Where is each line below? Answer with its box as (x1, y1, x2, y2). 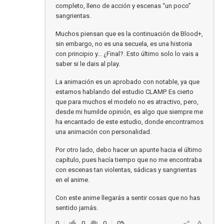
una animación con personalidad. (55, 128, 151, 135)
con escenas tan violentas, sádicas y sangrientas (55, 166, 196, 173)
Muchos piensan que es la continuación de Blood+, (55, 30, 203, 37)
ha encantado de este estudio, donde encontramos (55, 118, 203, 125)
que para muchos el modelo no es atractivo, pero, (55, 98, 198, 105)
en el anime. (55, 176, 89, 183)
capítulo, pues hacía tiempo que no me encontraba (55, 156, 202, 163)
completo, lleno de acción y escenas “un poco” (55, 2, 191, 9)
